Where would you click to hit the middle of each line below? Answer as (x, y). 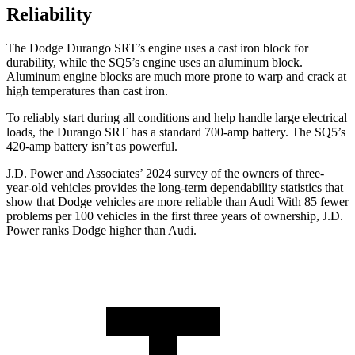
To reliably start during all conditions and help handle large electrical (177, 118)
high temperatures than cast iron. (87, 91)
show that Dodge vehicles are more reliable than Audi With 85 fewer (177, 202)
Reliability (49, 15)
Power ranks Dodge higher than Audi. (101, 231)
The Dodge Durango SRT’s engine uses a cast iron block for (157, 48)
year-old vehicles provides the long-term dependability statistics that (175, 188)
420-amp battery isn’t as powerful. (92, 147)
